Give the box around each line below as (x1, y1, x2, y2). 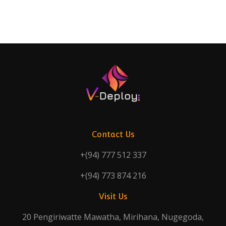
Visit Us (98, 191, 128, 201)
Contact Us (91, 129, 135, 139)
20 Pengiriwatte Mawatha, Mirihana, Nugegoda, (22, 211, 204, 222)
